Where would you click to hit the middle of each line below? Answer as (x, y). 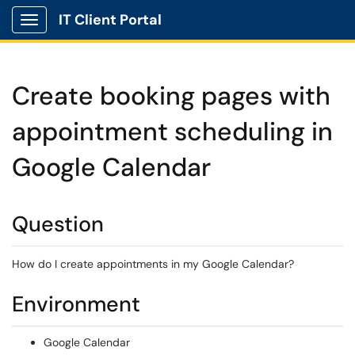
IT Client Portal (110, 20)
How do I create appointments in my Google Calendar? (153, 264)
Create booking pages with (171, 96)
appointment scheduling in (172, 132)
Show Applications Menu (92, 32)
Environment (76, 304)
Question (58, 224)
